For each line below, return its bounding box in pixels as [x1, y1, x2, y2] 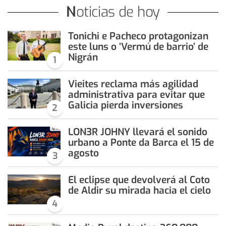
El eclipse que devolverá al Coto [68, 174, 210, 187]
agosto [68, 147, 99, 160]
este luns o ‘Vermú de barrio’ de [68, 40, 208, 53]
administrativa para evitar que [68, 88, 205, 101]
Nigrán [68, 51, 98, 64]
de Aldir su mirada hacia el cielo [68, 184, 211, 197]
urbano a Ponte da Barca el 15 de [68, 136, 214, 149]
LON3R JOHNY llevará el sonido [68, 126, 207, 139]
